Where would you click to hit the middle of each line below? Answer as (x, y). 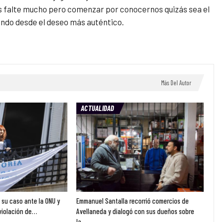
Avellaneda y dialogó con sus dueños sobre (136, 211)
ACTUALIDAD (98, 108)
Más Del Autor (176, 83)
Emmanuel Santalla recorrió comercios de (133, 201)
